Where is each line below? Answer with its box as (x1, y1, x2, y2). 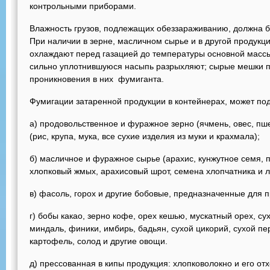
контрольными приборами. (30, 1, 136, 11)
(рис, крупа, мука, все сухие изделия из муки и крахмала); (30, 131, 260, 141)
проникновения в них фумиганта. (30, 74, 166, 84)
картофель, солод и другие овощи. (30, 236, 170, 246)
